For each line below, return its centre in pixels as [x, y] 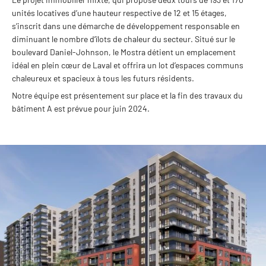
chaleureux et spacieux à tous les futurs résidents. [103, 78]
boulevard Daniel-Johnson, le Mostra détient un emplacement [124, 52]
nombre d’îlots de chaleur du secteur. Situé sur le [147, 39]
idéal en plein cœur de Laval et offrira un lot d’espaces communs [128, 65]
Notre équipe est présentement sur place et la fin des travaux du [127, 95]
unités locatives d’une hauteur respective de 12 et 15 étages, [119, 13]
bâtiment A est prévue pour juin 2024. [81, 108]
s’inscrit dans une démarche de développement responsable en [126, 26]
